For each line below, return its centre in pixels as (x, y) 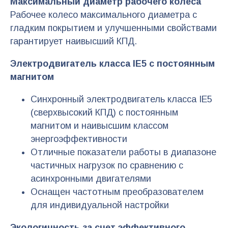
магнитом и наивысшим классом (99, 125)
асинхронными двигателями (91, 178)
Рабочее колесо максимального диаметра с (104, 15)
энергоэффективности (79, 139)
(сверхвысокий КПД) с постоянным (104, 112)
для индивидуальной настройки (100, 205)
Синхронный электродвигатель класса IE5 (121, 99)
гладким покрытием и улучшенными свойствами (113, 28)
